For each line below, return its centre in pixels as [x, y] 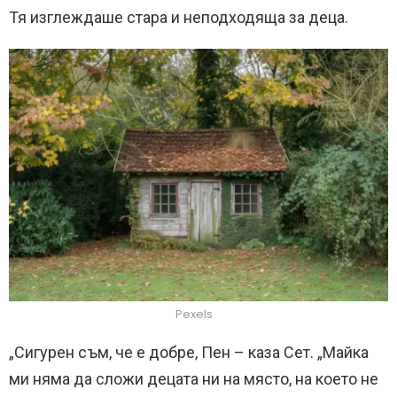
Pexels [194, 314]
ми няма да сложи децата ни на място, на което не [194, 378]
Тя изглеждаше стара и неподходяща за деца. [179, 17]
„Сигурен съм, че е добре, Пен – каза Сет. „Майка [189, 352]
